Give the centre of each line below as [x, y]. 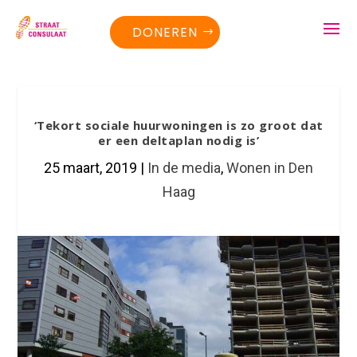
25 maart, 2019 [90, 168]
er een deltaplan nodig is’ [178, 140]
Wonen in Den [270, 168]
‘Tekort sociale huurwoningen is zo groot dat [178, 125]
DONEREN [165, 32]
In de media [184, 168]
